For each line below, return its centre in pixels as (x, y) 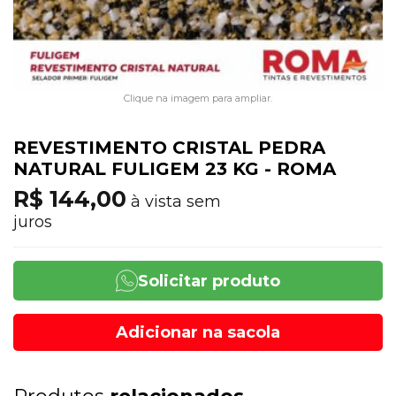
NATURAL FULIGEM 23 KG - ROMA (175, 169)
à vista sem (174, 202)
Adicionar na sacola (198, 332)
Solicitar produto (209, 281)
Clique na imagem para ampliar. (198, 98)
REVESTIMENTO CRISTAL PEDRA (169, 148)
